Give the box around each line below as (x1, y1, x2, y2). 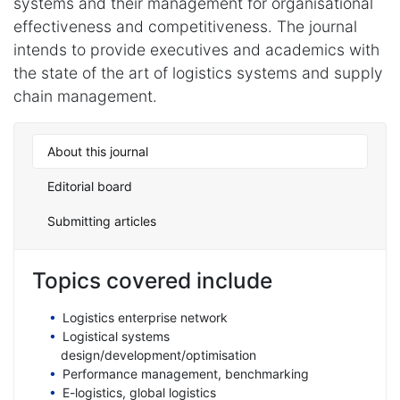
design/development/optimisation (61, 346, 256, 362)
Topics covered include (32, 266, 272, 294)
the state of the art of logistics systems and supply (13, 62, 383, 82)
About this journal (47, 143, 148, 159)
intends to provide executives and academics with (13, 39, 379, 59)
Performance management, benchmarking (62, 365, 309, 381)
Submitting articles (47, 212, 156, 229)
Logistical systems (62, 328, 170, 344)
